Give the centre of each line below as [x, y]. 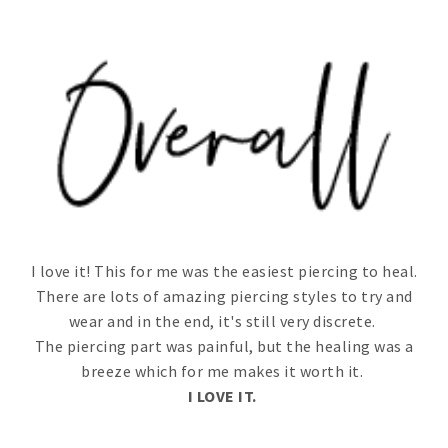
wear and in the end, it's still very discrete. [224, 321]
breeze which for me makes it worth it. [224, 371]
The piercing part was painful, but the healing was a [224, 346]
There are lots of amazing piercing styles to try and [224, 296]
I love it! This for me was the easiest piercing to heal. [224, 271]
